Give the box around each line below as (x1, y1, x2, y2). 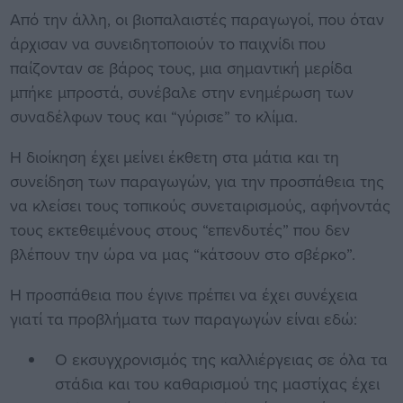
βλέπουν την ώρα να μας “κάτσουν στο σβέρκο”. (9, 243, 355, 266)
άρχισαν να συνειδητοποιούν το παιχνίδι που (9, 32, 326, 56)
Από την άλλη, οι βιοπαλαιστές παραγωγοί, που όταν (9, 8, 384, 31)
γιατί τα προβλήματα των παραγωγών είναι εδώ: (9, 308, 362, 331)
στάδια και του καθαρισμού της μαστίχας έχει (54, 372, 380, 396)
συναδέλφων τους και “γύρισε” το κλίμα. (9, 105, 298, 129)
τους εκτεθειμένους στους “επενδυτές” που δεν (9, 219, 350, 242)
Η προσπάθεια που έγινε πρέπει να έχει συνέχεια (9, 283, 358, 307)
